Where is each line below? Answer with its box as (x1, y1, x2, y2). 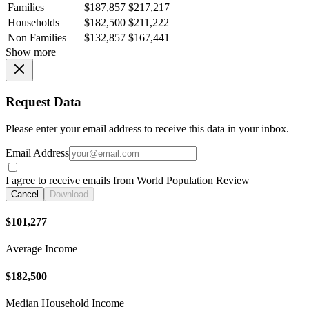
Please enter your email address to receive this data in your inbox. (6, 122, 289, 134)
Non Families (8, 32, 66, 44)
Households (8, 17, 59, 29)
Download (50, 188, 88, 199)
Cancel (11, 188, 39, 199)
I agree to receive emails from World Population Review (6, 174, 250, 186)
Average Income (6, 243, 77, 255)
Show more (6, 46, 56, 59)
